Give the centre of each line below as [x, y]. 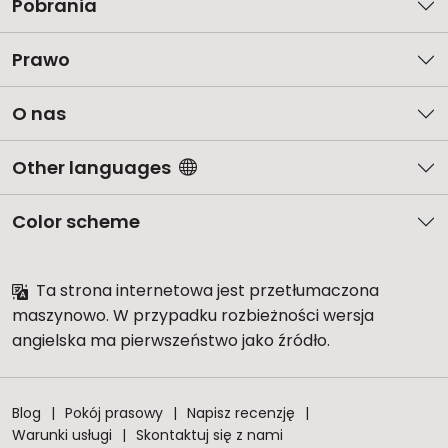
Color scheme [76, 221]
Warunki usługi [62, 435]
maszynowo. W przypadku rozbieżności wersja [193, 315]
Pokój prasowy [114, 413]
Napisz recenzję [241, 413]
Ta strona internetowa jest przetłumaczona [205, 290]
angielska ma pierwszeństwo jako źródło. [171, 340]
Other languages [91, 167]
